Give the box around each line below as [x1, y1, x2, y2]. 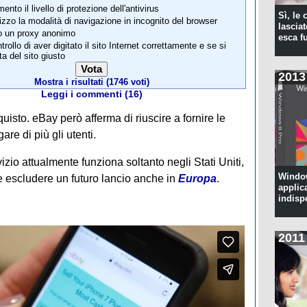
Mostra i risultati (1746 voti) [34, 77, 149, 88]
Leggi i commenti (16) [40, 89, 143, 100]
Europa [177, 173, 217, 185]
